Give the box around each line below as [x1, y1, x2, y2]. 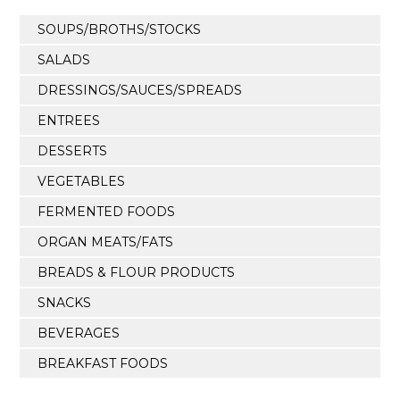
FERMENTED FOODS [37, 203, 176, 220]
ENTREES [37, 112, 101, 129]
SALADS [37, 51, 91, 68]
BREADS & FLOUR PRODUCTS [37, 263, 236, 280]
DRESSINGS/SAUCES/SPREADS [37, 81, 243, 98]
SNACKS [37, 294, 92, 311]
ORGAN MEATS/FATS [37, 233, 174, 250]
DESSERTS [37, 142, 108, 159]
